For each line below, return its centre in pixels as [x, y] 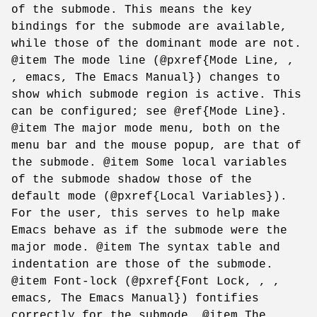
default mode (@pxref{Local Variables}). [149, 196]
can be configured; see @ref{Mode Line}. [149, 111]
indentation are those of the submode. [142, 264]
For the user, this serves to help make [146, 213]
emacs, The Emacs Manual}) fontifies [135, 298]
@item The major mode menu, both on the [146, 128]
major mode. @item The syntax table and [146, 247]
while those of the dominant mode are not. [156, 44]
